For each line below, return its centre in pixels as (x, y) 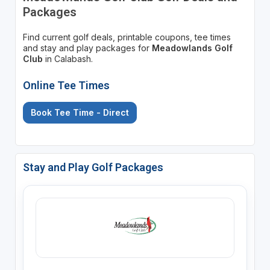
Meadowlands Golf (192, 48)
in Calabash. (67, 58)
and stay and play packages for (87, 48)
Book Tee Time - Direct (80, 112)
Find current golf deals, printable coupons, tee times (127, 37)
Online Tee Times (66, 85)
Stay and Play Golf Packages (93, 167)
